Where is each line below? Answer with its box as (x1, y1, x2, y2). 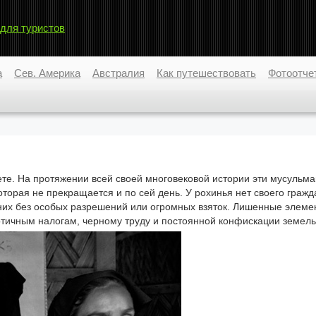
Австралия (92, 67, 145, 79)
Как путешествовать (157, 67, 256, 79)
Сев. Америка (14, 67, 80, 79)
